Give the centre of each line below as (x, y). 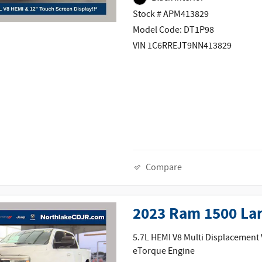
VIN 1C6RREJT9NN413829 (182, 46)
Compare (164, 167)
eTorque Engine (164, 251)
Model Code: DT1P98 (174, 30)
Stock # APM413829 (171, 14)
